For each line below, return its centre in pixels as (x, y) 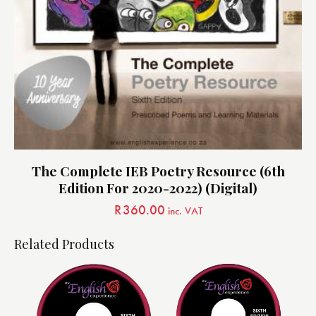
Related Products (64, 244)
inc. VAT (185, 211)
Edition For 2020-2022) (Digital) (158, 187)
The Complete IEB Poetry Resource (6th (158, 170)
